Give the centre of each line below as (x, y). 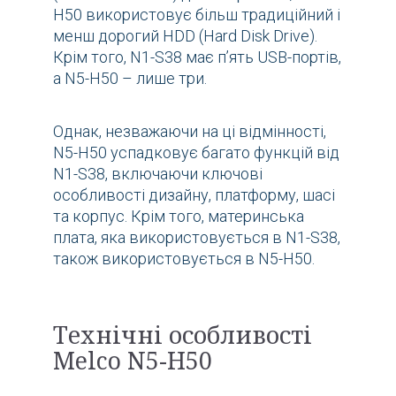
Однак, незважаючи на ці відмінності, (190, 131)
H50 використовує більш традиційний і (197, 14)
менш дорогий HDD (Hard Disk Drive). (185, 35)
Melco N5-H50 (133, 360)
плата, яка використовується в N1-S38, (197, 237)
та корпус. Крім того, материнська (179, 216)
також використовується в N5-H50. (184, 258)
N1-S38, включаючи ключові (158, 173)
